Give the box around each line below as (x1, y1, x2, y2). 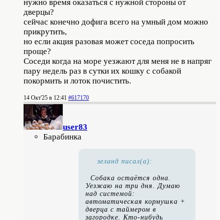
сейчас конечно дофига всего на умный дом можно (24, 17, 208, 27)
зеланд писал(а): (97, 158, 153, 165)
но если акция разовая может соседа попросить (24, 37, 194, 47)
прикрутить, (24, 27, 67, 37)
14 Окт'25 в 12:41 (24, 94, 67, 102)
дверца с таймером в (85, 206, 156, 214)
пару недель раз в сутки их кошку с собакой (24, 66, 181, 76)
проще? (24, 47, 51, 56)
